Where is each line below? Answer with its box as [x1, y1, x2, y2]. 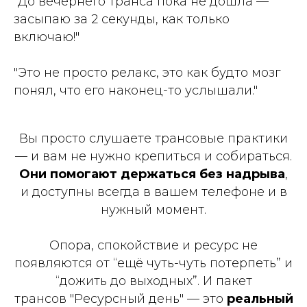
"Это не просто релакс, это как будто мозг [14, 64, 280, 80]
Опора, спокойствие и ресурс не [49, 237, 258, 253]
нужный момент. [101, 201, 206, 217]
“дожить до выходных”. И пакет [55, 273, 252, 288]
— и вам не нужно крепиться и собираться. [15, 148, 292, 164]
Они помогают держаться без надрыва [19, 166, 285, 182]
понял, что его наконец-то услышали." [14, 82, 258, 98]
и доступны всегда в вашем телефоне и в [20, 184, 287, 199]
